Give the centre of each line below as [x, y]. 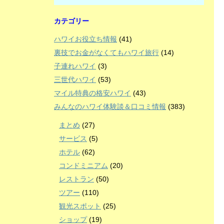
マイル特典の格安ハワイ [92, 93]
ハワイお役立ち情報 [85, 39]
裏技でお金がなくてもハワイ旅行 [106, 52]
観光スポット [80, 206]
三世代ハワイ [75, 79]
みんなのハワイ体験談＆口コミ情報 [110, 106]
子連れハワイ [75, 66]
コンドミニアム [83, 165]
